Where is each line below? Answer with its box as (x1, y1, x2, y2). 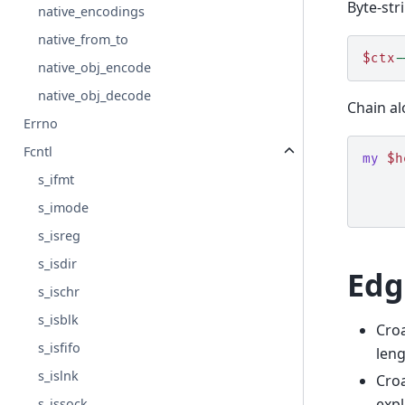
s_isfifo (38, 339, 81, 357)
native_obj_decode (38, 87, 152, 105)
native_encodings (38, 3, 146, 21)
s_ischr (38, 283, 80, 301)
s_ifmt (38, 171, 75, 189)
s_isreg (38, 227, 81, 245)
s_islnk (38, 367, 80, 385)
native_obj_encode (38, 59, 152, 77)
